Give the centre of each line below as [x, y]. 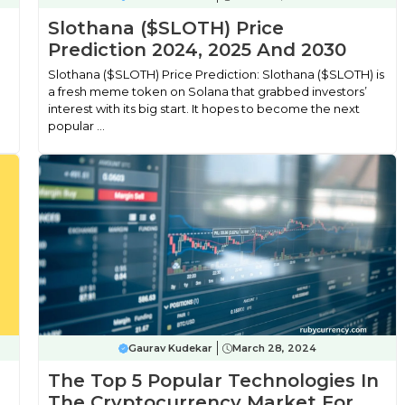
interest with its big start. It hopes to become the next [203, 108]
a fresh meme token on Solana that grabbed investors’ [207, 91]
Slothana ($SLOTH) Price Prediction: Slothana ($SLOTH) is [216, 74]
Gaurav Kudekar [170, 348]
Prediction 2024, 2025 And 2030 [197, 50]
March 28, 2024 [274, 348]
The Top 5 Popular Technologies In [213, 381]
